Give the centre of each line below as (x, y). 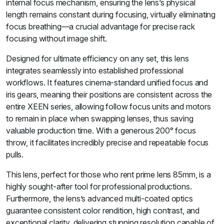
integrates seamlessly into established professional (95, 70)
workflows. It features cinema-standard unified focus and (107, 82)
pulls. (15, 154)
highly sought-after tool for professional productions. (99, 186)
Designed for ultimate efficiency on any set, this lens (97, 58)
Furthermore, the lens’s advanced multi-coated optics (99, 198)
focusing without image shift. (56, 38)
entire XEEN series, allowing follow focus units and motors (108, 106)
